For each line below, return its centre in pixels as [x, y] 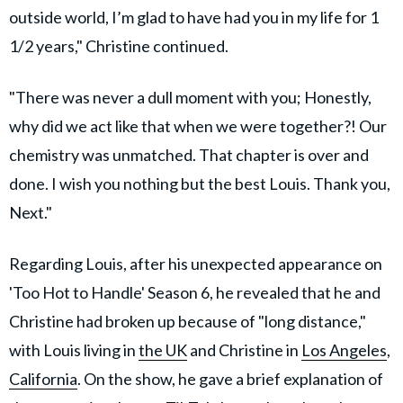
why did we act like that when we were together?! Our [198, 125]
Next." [31, 212]
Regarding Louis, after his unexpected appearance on [196, 263]
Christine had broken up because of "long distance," [188, 321]
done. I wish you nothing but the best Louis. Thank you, [200, 183]
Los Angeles [344, 349]
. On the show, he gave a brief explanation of [230, 378]
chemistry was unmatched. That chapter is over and [189, 154]
